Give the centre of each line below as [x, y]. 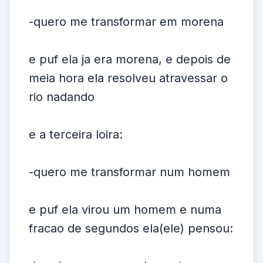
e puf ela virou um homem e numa [125, 210]
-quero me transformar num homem [129, 172]
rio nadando [62, 97]
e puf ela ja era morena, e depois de [130, 59]
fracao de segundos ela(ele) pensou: [131, 228]
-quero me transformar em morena [126, 22]
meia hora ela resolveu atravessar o [128, 78]
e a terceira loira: [76, 134]
